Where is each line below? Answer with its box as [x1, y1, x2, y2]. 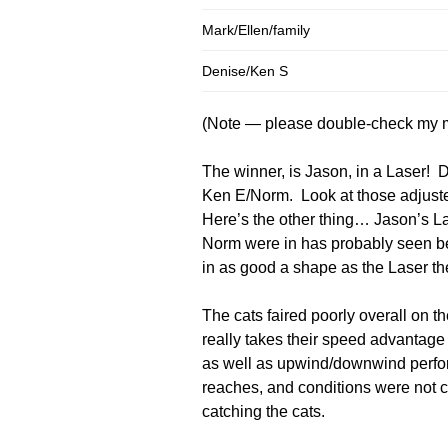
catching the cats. [202, 402, 325, 420]
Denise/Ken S [202, 62, 288, 79]
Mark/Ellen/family [202, 21, 310, 38]
